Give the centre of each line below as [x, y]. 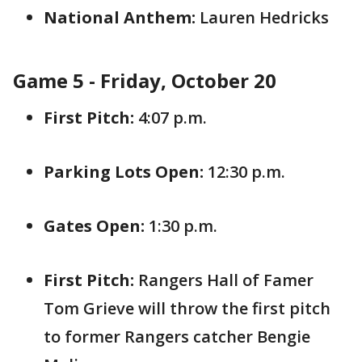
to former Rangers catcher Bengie [177, 337]
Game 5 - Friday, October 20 [147, 80]
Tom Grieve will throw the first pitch [187, 308]
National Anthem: [120, 17]
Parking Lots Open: [124, 172]
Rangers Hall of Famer [224, 280]
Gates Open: [94, 226]
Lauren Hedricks [262, 17]
